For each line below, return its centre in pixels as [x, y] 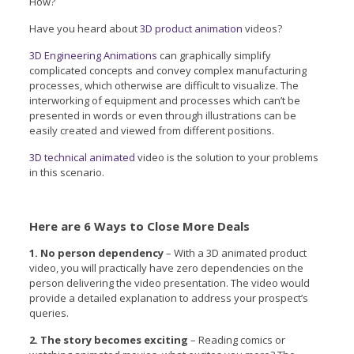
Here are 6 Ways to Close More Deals [139, 226]
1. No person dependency [96, 252]
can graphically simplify [214, 55]
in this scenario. [66, 172]
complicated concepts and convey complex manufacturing [168, 70]
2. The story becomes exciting [108, 339]
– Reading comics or [236, 339]
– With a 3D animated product [235, 252]
